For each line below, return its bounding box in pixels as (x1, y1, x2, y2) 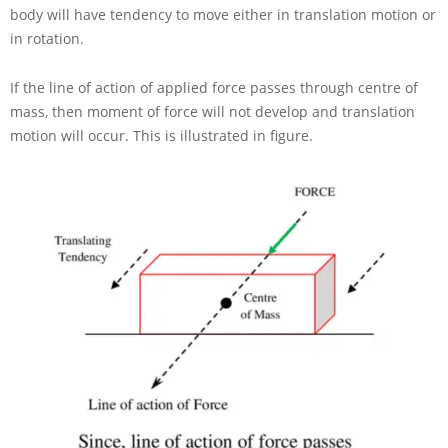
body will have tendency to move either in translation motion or (10, 5, 436, 25)
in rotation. (10, 29, 84, 49)
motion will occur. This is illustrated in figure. (10, 126, 313, 146)
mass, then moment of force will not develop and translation (10, 102, 415, 122)
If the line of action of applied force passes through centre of (10, 78, 418, 98)
